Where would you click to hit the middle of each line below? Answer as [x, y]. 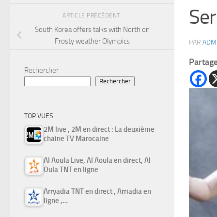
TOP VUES [39, 116]
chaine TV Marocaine [76, 139]
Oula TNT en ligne [71, 170]
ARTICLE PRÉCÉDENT [92, 15]
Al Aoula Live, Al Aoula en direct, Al [97, 161]
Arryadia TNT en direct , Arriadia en [97, 192]
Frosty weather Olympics [92, 41]
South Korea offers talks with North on [92, 30]
